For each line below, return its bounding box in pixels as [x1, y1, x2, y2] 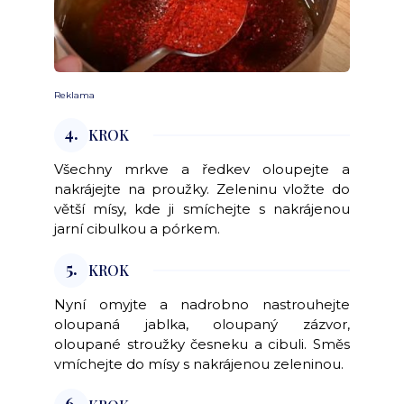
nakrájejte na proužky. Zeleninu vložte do [54, 180, 350, 198]
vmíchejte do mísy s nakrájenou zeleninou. [54, 355, 348, 373]
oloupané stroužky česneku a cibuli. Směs [54, 335, 350, 353]
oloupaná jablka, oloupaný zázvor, [54, 316, 350, 334]
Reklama [54, 89, 96, 102]
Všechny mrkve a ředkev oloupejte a [54, 161, 350, 179]
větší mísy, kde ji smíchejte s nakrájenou [54, 200, 350, 218]
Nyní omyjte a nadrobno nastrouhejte [54, 296, 350, 314]
